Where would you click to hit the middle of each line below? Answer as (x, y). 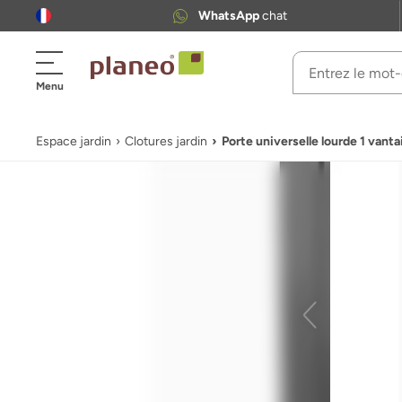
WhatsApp (230, 15)
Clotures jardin (166, 141)
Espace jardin (74, 141)
